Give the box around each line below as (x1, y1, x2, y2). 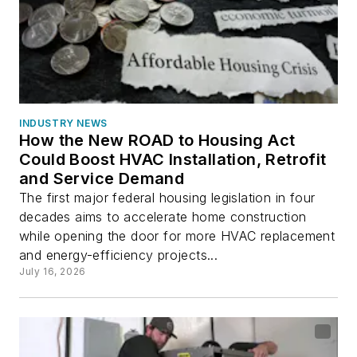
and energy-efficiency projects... (19, 247, 218, 264)
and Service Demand (19, 169, 185, 189)
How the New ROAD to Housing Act (19, 131, 296, 151)
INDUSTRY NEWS (19, 117, 108, 130)
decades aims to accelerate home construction (19, 209, 307, 226)
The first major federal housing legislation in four (19, 190, 316, 206)
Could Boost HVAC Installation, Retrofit (19, 150, 327, 170)
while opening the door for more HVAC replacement (19, 228, 335, 245)
